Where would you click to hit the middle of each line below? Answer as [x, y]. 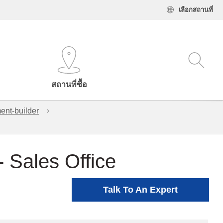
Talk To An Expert [140, 190]
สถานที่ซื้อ [69, 84]
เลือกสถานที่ [196, 10]
